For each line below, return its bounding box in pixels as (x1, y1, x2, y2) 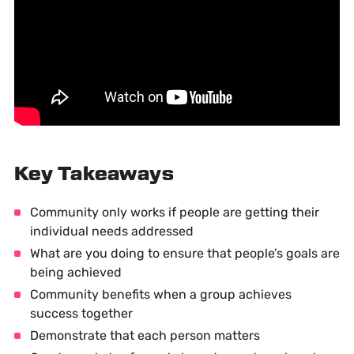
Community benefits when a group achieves (29, 286, 292, 302)
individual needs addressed (29, 223, 194, 239)
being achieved (29, 264, 122, 280)
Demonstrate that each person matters (29, 327, 260, 343)
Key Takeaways (13, 164, 175, 186)
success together (29, 305, 133, 321)
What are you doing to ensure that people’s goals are (29, 245, 340, 261)
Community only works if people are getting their (29, 204, 319, 220)
